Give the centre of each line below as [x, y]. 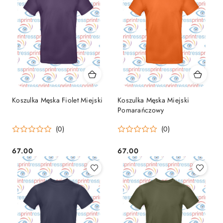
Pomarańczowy [141, 110]
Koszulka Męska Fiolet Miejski [57, 100]
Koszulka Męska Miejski [154, 100]
